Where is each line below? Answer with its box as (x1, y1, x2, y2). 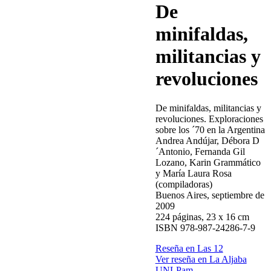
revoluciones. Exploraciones (155, 114, 263, 125)
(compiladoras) (155, 179, 212, 190)
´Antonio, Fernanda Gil (155, 146, 245, 157)
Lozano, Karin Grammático (155, 157, 261, 168)
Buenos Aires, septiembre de (155, 190, 264, 201)
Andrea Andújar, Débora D (155, 135, 260, 146)
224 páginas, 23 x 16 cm (155, 212, 249, 223)
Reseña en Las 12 (155, 243, 223, 254)
